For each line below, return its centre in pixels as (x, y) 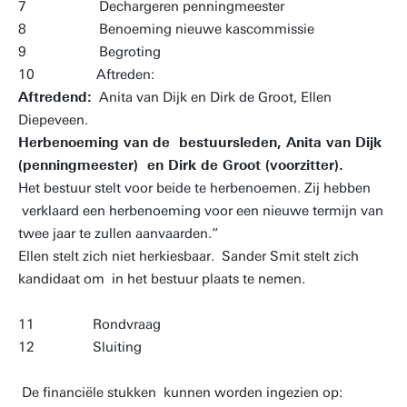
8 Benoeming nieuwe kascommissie (166, 29)
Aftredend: (55, 97)
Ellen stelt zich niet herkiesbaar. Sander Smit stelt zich (189, 256)
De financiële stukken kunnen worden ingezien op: (182, 392)
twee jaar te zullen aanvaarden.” (119, 233)
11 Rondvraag (89, 324)
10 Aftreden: (86, 74)
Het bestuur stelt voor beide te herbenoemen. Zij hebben (194, 188)
